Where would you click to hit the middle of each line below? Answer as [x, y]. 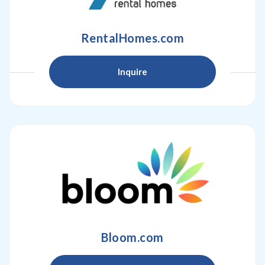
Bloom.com [132, 237]
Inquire [132, 72]
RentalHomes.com [132, 38]
